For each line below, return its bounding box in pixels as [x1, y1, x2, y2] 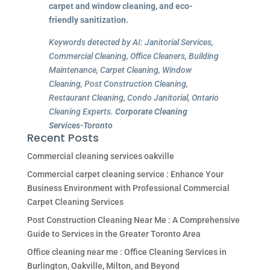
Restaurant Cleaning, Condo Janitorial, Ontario [48, 92, 219, 102]
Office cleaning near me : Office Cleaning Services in [27, 246, 227, 257]
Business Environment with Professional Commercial [27, 183, 230, 193]
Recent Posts [27, 130, 99, 145]
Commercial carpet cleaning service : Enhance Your [27, 169, 224, 179]
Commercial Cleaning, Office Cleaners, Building [48, 51, 219, 61]
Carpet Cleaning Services [27, 196, 124, 207]
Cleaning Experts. [48, 106, 115, 116]
